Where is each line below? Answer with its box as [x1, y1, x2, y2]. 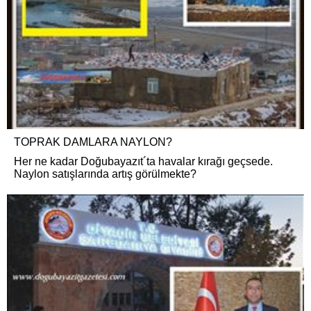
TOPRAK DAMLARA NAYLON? [14, 135, 172, 148]
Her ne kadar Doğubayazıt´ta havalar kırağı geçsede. [14, 155, 273, 167]
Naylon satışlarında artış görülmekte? [14, 167, 196, 180]
